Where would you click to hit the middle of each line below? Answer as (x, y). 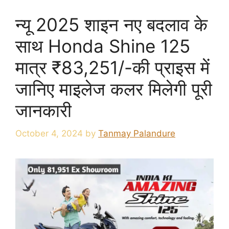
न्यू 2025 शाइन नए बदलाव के (111, 25)
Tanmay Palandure (137, 133)
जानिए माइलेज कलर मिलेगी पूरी (114, 89)
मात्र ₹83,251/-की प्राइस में (112, 68)
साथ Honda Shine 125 (103, 46)
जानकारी (43, 111)
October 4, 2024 (49, 133)
